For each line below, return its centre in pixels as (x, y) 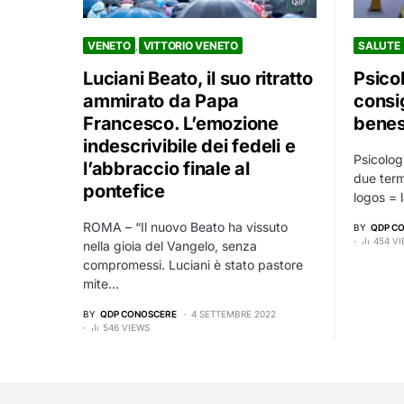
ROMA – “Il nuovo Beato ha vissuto (185, 227)
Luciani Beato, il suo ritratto (198, 79)
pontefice (124, 192)
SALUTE (379, 46)
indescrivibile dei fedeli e (189, 147)
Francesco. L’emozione (181, 124)
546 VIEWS (126, 328)
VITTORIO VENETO (190, 46)
